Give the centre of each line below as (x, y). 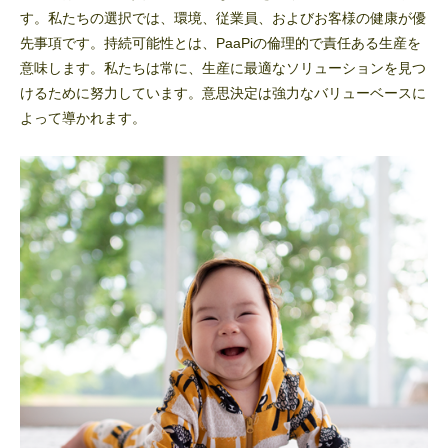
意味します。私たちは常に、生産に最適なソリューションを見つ (223, 67)
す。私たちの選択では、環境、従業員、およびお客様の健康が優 (223, 17)
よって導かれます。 (83, 117)
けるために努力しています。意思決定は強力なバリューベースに (223, 92)
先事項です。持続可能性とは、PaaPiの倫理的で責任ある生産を (220, 42)
